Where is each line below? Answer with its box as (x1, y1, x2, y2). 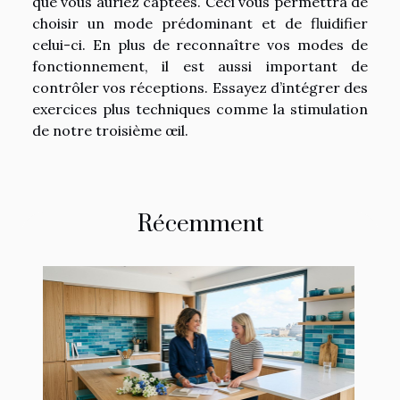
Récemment (137, 210, 263, 239)
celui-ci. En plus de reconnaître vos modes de (32, 36, 368, 54)
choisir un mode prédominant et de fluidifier (32, 14, 368, 32)
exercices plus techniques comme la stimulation (32, 100, 368, 118)
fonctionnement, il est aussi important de (32, 57, 368, 75)
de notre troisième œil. (32, 121, 188, 139)
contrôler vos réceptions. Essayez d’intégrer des (32, 79, 368, 96)
